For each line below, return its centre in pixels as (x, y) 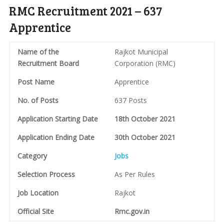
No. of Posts (38, 100)
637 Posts (130, 100)
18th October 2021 (145, 119)
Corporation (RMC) (145, 63)
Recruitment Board (48, 63)
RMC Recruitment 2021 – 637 (85, 11)
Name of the (38, 52)
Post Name (36, 82)
